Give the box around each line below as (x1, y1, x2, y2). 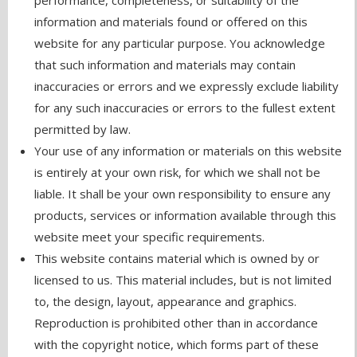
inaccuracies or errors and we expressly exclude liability (34, 78, 339, 95)
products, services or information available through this (34, 207, 337, 224)
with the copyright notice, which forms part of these (34, 336, 320, 353)
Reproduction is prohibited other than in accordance (34, 315, 319, 331)
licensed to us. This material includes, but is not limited (34, 272, 332, 288)
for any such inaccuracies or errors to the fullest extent (34, 100, 336, 116)
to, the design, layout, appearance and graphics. (34, 293, 297, 310)
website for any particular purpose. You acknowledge (34, 35, 326, 52)
